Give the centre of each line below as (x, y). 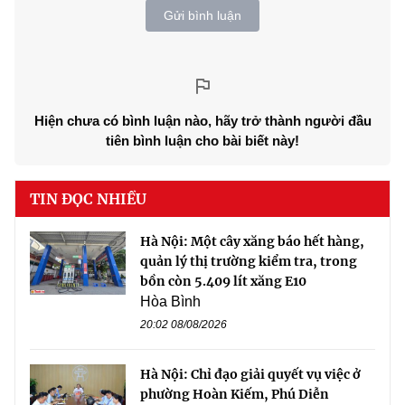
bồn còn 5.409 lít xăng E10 (223, 281)
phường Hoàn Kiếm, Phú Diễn (235, 394)
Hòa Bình (170, 301)
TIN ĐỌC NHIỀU (88, 198)
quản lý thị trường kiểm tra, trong (249, 261)
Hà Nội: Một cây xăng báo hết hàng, (252, 241)
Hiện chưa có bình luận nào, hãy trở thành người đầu (202, 120)
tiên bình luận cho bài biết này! (202, 140)
